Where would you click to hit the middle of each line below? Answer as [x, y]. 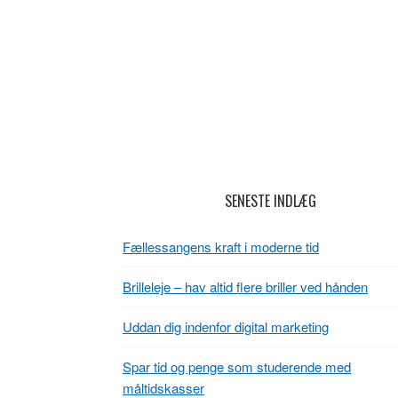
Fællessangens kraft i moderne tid [221, 247]
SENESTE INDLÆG [270, 201]
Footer [153, 206]
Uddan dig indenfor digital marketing [226, 326]
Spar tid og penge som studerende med [237, 366]
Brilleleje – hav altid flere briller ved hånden [245, 287]
